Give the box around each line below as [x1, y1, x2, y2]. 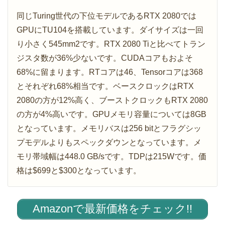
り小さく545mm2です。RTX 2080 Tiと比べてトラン [17, 39, 205, 48]
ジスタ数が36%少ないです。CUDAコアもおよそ [17, 53, 193, 62]
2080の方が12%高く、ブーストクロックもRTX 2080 [17, 95, 208, 104]
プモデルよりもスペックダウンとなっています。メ [17, 138, 201, 147]
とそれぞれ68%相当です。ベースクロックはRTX [17, 81, 194, 90]
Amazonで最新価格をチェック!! [33, 202, 192, 215]
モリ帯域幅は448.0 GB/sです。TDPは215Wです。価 [17, 152, 206, 161]
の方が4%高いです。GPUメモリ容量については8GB [17, 109, 206, 119]
